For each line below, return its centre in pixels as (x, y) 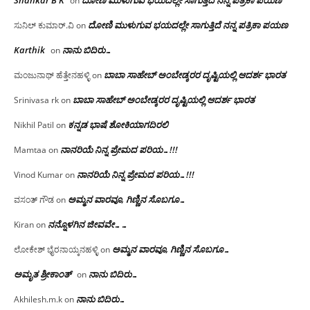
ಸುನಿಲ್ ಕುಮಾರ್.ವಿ (44, 25)
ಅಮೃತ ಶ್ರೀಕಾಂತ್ (43, 274)
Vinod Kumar (38, 174)
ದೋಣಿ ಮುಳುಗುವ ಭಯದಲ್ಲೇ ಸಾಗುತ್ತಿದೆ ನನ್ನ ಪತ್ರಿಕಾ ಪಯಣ (188, 25)
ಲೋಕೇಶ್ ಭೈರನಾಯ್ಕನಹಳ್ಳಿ (56, 249)
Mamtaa (30, 149)
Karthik (29, 49)
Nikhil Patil (34, 125)
